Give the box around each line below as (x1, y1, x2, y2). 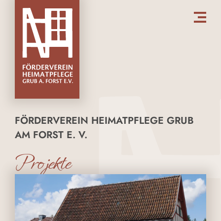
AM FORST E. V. (15, 128, 87, 142)
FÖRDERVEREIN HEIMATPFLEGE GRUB (15, 113, 194, 128)
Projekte (15, 148, 70, 178)
